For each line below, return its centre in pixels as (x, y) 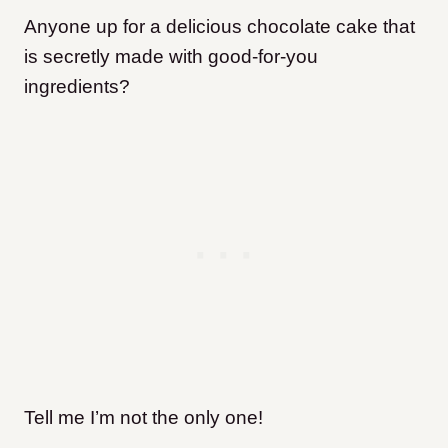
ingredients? (77, 86)
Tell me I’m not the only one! (143, 417)
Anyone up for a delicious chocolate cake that (219, 26)
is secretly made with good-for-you (171, 56)
